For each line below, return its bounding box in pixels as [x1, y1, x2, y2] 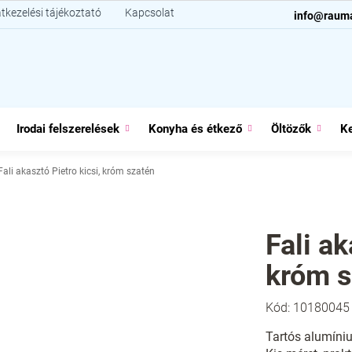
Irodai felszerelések [16, 122, 119, 136]
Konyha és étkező [148, 122, 242, 136]
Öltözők [271, 122, 311, 136]
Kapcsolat [125, 6, 174, 19]
